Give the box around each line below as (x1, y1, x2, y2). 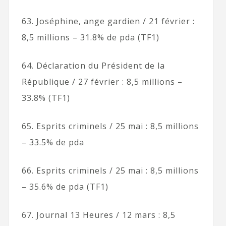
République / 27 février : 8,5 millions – (21, 76, 183, 87)
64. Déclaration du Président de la (21, 60, 165, 71)
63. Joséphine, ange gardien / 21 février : (21, 15, 195, 27)
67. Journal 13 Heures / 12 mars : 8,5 (21, 209, 176, 220)
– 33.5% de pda (21, 136, 84, 148)
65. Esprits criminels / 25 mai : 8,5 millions (21, 120, 199, 132)
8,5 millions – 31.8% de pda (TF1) (21, 31, 159, 43)
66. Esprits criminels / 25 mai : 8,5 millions (21, 164, 199, 176)
